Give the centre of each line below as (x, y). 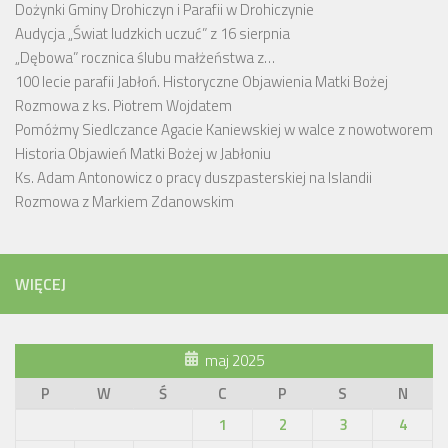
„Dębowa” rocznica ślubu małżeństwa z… (145, 57)
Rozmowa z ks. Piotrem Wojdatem (123, 105)
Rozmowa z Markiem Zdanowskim (124, 201)
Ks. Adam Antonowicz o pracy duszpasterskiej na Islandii (193, 177)
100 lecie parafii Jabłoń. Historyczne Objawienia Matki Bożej (201, 81)
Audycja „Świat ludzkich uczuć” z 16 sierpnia (152, 33)
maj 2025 (234, 360)
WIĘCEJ (40, 283)
